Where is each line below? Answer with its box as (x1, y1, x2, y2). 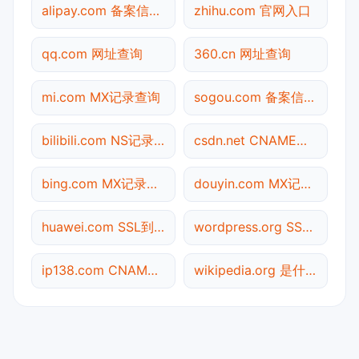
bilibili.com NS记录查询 (154, 131, 164, 148)
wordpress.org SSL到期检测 (302, 218, 313, 235)
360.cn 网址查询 (194, 45, 291, 62)
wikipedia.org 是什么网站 (305, 261, 316, 278)
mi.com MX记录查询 (42, 88, 160, 105)
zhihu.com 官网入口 (194, 2, 311, 18)
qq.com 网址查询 (42, 45, 143, 62)
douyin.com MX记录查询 (301, 175, 311, 192)
